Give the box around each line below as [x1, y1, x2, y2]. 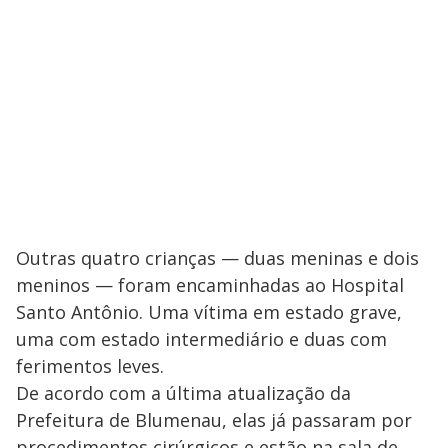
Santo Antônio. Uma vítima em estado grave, [16, 300, 402, 325]
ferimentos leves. [16, 354, 164, 379]
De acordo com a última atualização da [16, 381, 351, 406]
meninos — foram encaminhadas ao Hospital [16, 273, 404, 298]
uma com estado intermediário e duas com [16, 327, 387, 352]
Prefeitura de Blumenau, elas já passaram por [16, 408, 412, 433]
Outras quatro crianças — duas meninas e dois [16, 246, 419, 271]
